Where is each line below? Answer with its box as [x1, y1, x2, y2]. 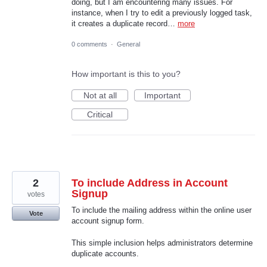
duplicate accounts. [72, 249, 139, 258]
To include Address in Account [72, 177, 228, 190]
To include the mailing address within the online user [72, 206, 252, 215]
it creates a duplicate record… [72, 19, 178, 29]
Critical [87, 110, 113, 120]
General [117, 41, 140, 48]
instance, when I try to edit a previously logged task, [72, 8, 252, 18]
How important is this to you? [72, 69, 181, 79]
